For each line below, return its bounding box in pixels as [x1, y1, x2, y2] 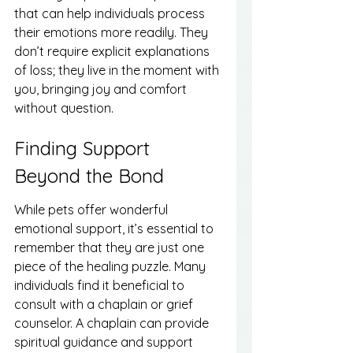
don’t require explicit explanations [14, 43, 213, 59]
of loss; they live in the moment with [14, 61, 222, 78]
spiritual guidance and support [14, 333, 196, 350]
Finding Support [14, 136, 155, 161]
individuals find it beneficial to [14, 277, 188, 293]
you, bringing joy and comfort [14, 80, 190, 97]
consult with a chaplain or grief [14, 295, 196, 312]
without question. [14, 99, 113, 116]
